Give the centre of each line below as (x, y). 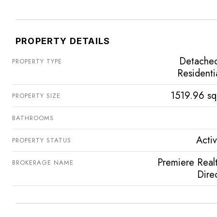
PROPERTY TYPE (37, 61)
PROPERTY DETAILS (63, 41)
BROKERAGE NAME (43, 162)
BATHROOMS (33, 118)
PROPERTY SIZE (36, 95)
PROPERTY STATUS (42, 140)
